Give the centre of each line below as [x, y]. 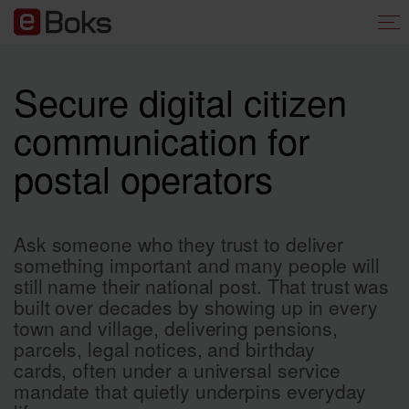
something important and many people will [197, 265]
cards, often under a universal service [178, 370]
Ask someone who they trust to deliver [179, 244]
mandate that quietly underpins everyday [190, 391]
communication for [162, 139]
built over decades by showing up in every [196, 307]
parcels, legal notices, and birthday [165, 349]
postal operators [143, 178]
